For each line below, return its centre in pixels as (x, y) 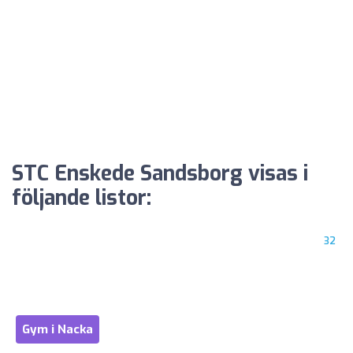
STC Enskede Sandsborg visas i (160, 174)
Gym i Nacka (58, 330)
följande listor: (82, 199)
